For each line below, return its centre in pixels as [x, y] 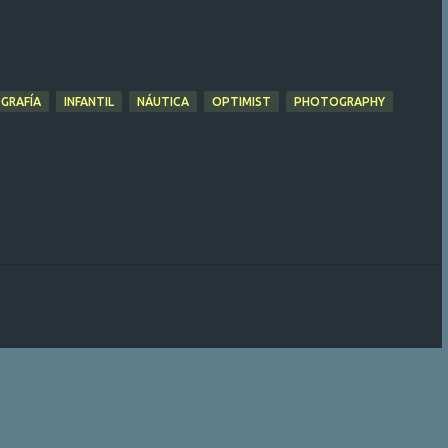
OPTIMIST [241, 101]
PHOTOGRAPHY [339, 101]
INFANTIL [89, 101]
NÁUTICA [163, 101]
